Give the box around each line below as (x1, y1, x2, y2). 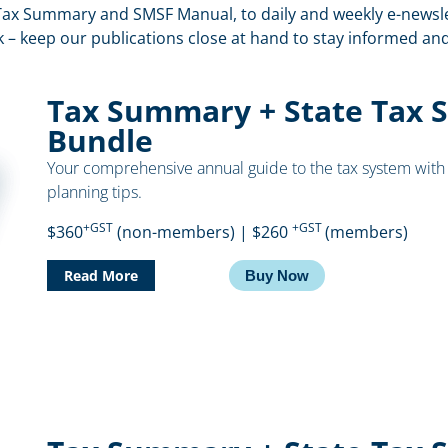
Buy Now (244, 267, 309, 284)
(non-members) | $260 (113, 221, 293, 243)
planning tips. (47, 181, 143, 203)
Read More (64, 266, 139, 285)
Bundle (47, 120, 154, 161)
